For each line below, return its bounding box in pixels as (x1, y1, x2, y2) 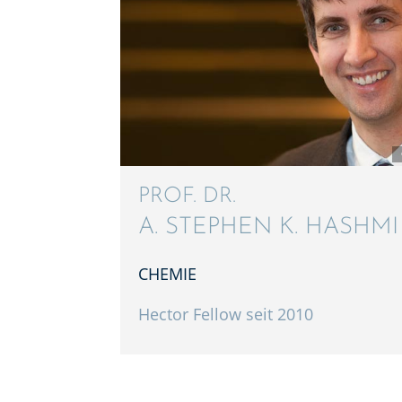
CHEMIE (138, 263, 197, 285)
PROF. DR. (138, 186, 237, 208)
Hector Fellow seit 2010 (138, 303, 314, 326)
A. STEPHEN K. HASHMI (138, 215, 399, 240)
